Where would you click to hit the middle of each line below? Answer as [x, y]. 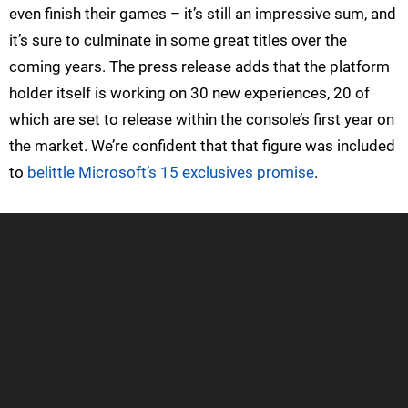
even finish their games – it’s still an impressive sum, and [203, 13]
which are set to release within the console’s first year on [202, 119]
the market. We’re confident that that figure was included [202, 145]
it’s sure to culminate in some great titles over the [178, 40]
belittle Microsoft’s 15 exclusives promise [171, 172]
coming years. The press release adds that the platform [199, 66]
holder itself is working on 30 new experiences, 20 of [189, 92]
